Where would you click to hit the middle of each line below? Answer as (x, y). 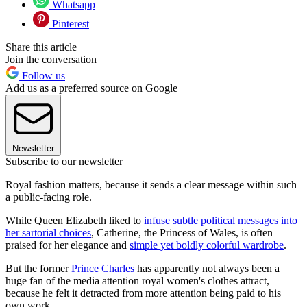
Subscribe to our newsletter (64, 162)
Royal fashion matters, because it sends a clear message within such (151, 185)
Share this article (41, 47)
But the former (38, 269)
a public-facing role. (49, 197)
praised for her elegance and (67, 245)
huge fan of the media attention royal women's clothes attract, (137, 281)
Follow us (42, 76)
